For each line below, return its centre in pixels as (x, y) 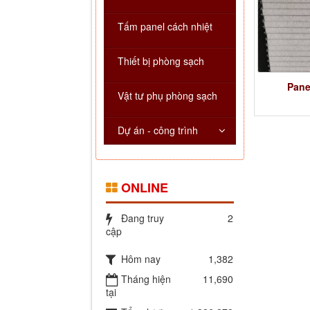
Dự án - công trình (158, 130)
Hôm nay (141, 259)
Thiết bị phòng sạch (161, 61)
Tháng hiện (146, 279)
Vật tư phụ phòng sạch (167, 96)
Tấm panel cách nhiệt (165, 27)
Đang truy (143, 218)
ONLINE (145, 188)
